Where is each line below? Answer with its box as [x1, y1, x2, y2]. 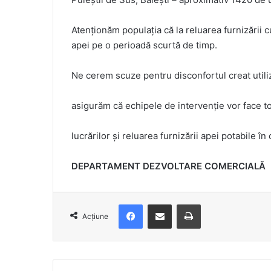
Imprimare [200, 199, 237, 209]
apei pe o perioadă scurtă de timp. [71, 39, 217, 51]
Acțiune [82, 212, 108, 221]
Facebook [142, 199, 179, 209]
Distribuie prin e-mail [171, 199, 186, 209]
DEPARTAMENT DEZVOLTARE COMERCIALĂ [71, 160, 266, 172]
